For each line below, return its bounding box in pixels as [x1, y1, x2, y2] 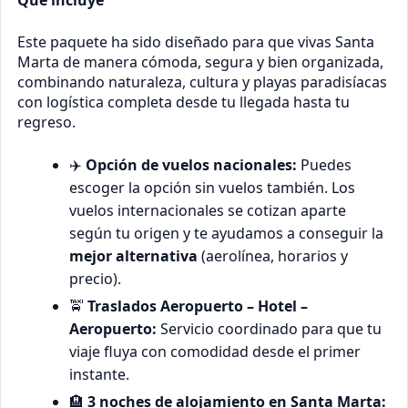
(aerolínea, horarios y [198, 246, 349, 267]
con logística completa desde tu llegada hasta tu [16, 92, 350, 113]
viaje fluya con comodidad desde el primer [69, 341, 362, 362]
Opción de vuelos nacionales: [86, 155, 298, 176]
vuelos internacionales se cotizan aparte [69, 200, 347, 221]
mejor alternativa [69, 246, 199, 267]
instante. [69, 363, 130, 384]
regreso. [16, 112, 76, 133]
